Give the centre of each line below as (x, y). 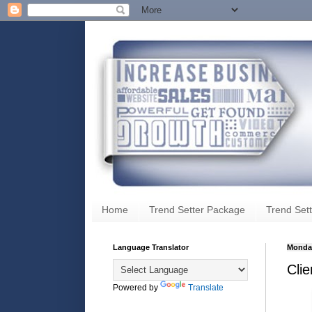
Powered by (136, 287)
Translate (206, 287)
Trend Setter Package (197, 210)
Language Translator (151, 247)
